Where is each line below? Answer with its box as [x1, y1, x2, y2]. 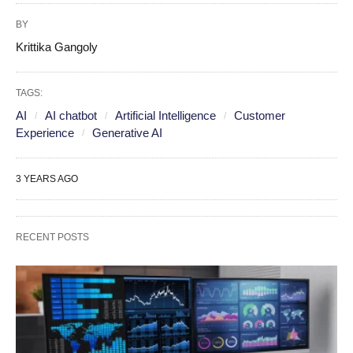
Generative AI [92, 125, 162, 139]
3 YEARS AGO [16, 173, 78, 184]
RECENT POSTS [16, 231, 89, 243]
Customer [234, 108, 285, 122]
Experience [16, 125, 74, 139]
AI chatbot [45, 108, 97, 122]
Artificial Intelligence [115, 108, 216, 122]
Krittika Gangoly [16, 39, 98, 54]
